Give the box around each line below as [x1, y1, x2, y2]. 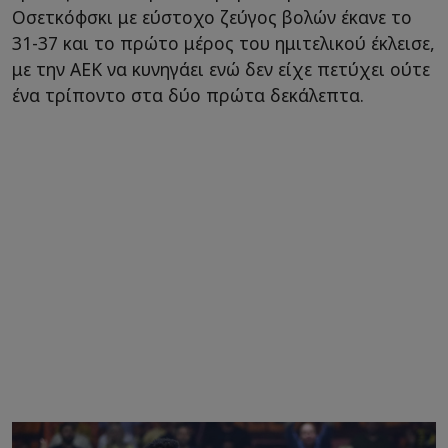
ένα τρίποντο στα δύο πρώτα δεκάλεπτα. [12, 83, 364, 108]
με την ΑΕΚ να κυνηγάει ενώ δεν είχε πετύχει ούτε [12, 57, 430, 82]
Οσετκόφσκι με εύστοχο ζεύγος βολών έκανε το [12, 5, 412, 30]
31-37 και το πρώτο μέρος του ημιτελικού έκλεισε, [12, 31, 435, 56]
